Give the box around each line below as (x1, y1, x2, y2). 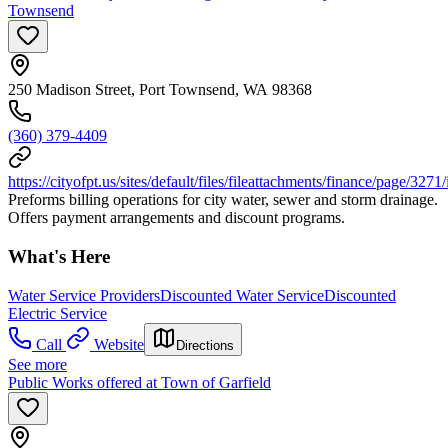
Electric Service (8, 304, 107, 322)
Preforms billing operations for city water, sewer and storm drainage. (8, 191, 438, 209)
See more (8, 355, 67, 373)
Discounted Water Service (160, 286, 324, 304)
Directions (176, 337, 234, 353)
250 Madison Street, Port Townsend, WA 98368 (8, 81, 312, 99)
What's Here (8, 245, 110, 267)
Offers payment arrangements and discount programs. (8, 209, 345, 227)
